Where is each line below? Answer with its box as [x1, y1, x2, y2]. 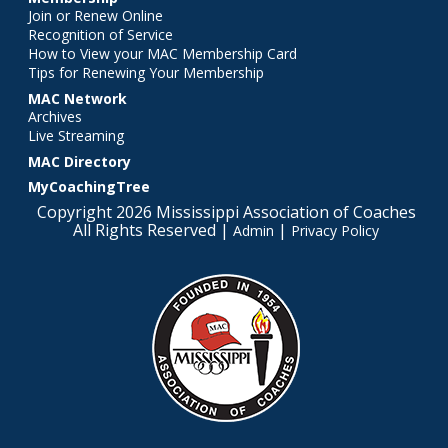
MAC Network [28, 89, 127, 109]
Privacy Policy [291, 221, 379, 241]
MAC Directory [28, 152, 131, 172]
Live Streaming [28, 126, 124, 146]
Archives [28, 107, 82, 127]
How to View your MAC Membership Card [28, 44, 297, 64]
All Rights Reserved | [73, 219, 233, 242]
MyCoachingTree [28, 177, 150, 197]
